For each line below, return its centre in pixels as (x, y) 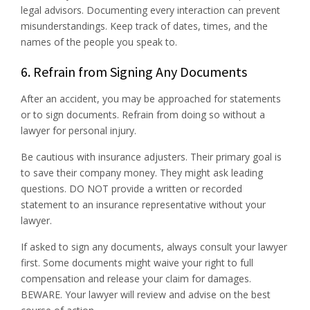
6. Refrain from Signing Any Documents (134, 71)
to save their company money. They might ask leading (142, 172)
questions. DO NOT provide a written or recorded (131, 188)
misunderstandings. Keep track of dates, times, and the (144, 26)
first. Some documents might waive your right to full (137, 262)
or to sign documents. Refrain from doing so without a (143, 114)
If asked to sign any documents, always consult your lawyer (154, 246)
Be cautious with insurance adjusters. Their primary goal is (151, 156)
